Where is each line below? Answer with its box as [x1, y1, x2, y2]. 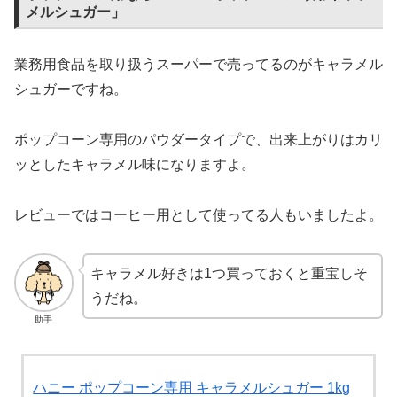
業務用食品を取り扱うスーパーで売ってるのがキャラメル [14, 57, 383, 73]
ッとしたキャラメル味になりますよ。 [14, 157, 255, 173]
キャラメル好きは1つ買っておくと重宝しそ [90, 265, 368, 281]
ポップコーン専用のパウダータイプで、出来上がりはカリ [14, 132, 383, 148]
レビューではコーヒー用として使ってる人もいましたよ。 [14, 206, 383, 222]
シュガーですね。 [14, 82, 128, 97]
